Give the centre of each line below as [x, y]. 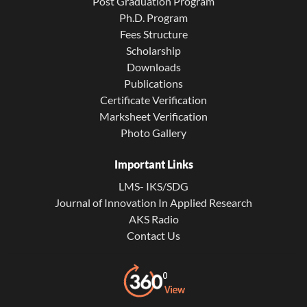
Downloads [153, 66]
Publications [153, 83]
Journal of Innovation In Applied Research [153, 202]
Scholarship [153, 50]
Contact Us [153, 235]
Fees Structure [153, 34]
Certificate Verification [153, 99]
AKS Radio [153, 219]
